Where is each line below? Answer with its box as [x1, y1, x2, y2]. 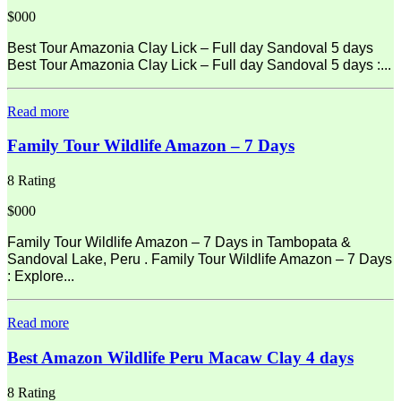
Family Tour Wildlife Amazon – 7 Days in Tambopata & [7, 235, 351, 251]
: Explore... [7, 269, 74, 285]
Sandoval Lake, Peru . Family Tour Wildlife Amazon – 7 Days [7, 252, 392, 268]
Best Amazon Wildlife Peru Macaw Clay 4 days [7, 347, 354, 367]
